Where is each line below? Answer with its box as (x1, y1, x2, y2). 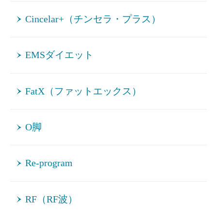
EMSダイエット (25, 50, 94, 61)
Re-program (25, 158, 73, 169)
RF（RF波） (25, 194, 78, 204)
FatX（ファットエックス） (25, 86, 142, 96)
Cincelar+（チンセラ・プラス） (25, 14, 161, 24)
